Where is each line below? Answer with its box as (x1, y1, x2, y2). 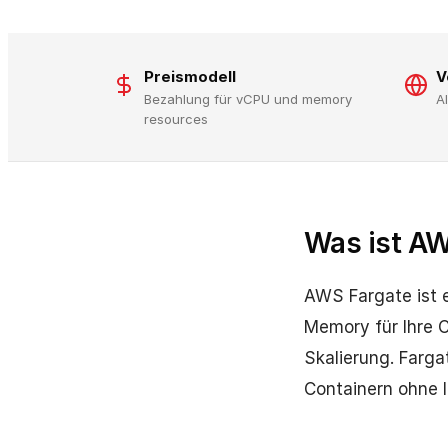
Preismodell (144, 67, 236, 86)
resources (144, 111, 208, 127)
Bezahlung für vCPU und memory (144, 91, 352, 107)
